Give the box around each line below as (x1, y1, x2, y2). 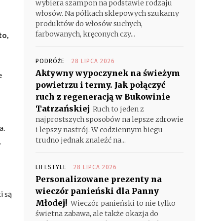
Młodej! (36, 198, 68, 208)
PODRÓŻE (36, 58, 65, 65)
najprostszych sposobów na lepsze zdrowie (36, 115, 184, 124)
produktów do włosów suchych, (36, 19, 143, 28)
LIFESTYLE (36, 164, 67, 171)
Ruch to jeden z (93, 105, 144, 113)
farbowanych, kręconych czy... (36, 30, 135, 38)
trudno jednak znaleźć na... (36, 136, 126, 145)
